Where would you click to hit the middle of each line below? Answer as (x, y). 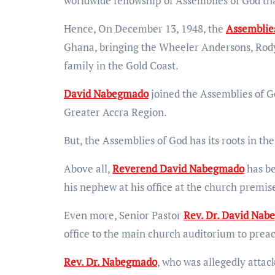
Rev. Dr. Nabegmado (110, 261)
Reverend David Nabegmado (178, 168)
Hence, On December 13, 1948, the (145, 28)
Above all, (88, 168)
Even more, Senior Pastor (124, 215)
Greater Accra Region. (115, 112)
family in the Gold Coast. (121, 65)
